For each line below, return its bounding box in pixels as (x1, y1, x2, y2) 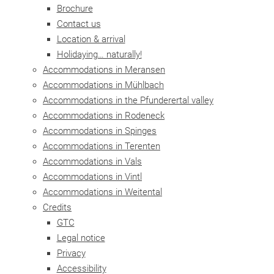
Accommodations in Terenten (43, 141, 160, 152)
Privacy (56, 248, 86, 259)
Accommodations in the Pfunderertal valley (43, 95, 213, 106)
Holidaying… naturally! (56, 49, 142, 60)
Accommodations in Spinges (43, 125, 157, 136)
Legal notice (56, 232, 105, 243)
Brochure (56, 3, 93, 14)
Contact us (56, 18, 101, 29)
